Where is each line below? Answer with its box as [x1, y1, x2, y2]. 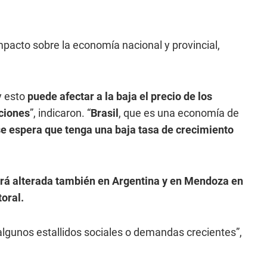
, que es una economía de [119, 107, 239, 119]
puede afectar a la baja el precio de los [27, 90, 212, 103]
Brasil [91, 107, 119, 119]
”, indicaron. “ [30, 107, 91, 119]
